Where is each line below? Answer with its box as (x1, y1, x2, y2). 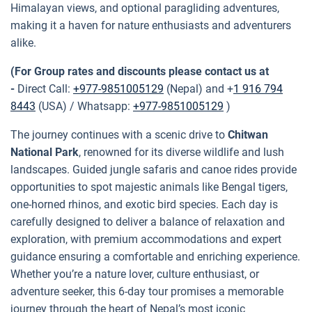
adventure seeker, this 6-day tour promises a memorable (10, 284, 283, 298)
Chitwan (228, 127, 268, 141)
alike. (10, 36, 36, 49)
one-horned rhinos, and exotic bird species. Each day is (10, 197, 278, 211)
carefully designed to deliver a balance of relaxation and (10, 214, 285, 228)
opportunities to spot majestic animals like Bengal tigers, (10, 180, 288, 194)
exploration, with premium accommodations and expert (10, 232, 281, 246)
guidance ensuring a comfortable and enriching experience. (10, 249, 300, 263)
